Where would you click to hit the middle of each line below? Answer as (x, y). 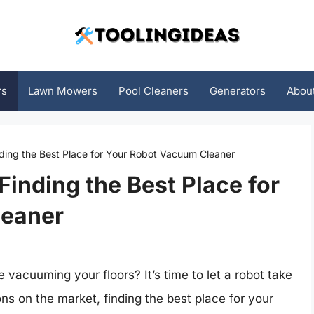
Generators (237, 91)
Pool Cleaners (153, 91)
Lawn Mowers (62, 91)
